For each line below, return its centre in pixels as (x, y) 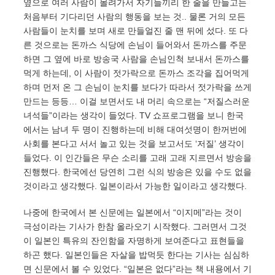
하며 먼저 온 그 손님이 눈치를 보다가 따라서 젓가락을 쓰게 (137, 87)
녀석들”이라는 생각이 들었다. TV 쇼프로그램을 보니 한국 (134, 115)
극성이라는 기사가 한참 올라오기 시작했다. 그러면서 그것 (135, 227)
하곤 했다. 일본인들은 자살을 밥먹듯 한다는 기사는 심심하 (136, 255)
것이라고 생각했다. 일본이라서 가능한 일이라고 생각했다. (135, 186)
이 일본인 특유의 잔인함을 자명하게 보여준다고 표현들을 (134, 241)
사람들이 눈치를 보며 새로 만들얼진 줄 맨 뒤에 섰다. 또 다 (136, 31)
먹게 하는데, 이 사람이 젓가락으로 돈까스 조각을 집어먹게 (136, 73)
